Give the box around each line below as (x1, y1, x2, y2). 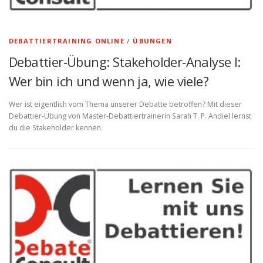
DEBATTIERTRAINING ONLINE (9, 36, 124, 45)
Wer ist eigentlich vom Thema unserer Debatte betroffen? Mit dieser (9, 99, 242, 110)
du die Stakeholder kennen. (9, 123, 103, 133)
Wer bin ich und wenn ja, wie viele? (9, 72, 208, 90)
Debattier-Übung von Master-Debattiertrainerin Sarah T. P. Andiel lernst (9, 111, 251, 122)
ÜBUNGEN (133, 36, 172, 45)
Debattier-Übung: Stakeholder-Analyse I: (9, 53, 241, 70)
